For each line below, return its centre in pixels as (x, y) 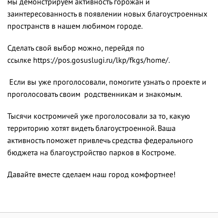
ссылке (19, 60)
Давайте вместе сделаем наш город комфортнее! (91, 174)
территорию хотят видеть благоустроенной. (82, 128)
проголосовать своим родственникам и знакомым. (95, 94)
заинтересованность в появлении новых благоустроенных (107, 14)
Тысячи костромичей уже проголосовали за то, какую (99, 116)
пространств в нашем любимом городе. (75, 26)
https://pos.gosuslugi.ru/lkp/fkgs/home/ (101, 60)
